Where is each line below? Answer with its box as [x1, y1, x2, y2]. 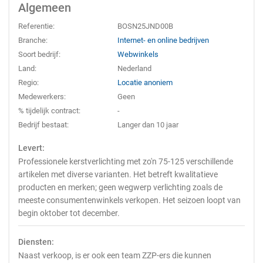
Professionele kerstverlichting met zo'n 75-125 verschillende [18, 157, 233, 166]
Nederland [117, 64, 152, 73]
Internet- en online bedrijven [117, 36, 210, 45]
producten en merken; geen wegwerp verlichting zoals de [18, 183, 222, 192]
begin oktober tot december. [18, 208, 120, 218]
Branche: [18, 36, 48, 45]
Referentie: [18, 22, 55, 31]
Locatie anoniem [117, 78, 173, 87]
